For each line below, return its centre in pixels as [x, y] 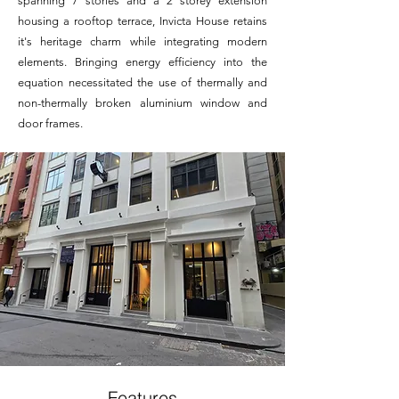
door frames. [50, 123]
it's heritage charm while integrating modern [142, 41]
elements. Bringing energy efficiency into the [142, 62]
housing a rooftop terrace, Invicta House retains [142, 21]
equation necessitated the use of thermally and [142, 82]
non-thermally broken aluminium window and [142, 103]
